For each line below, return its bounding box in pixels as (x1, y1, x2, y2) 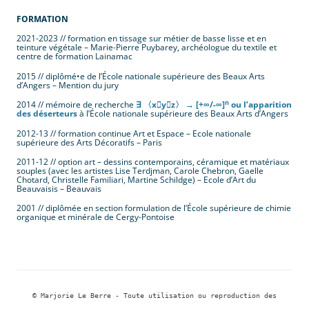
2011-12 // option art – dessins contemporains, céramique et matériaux (17, 155, 289, 168)
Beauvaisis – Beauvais (17, 182, 101, 195)
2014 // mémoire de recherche (17, 99, 136, 111)
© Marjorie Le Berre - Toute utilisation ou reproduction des (32, 292, 277, 300)
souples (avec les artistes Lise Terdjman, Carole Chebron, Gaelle (17, 164, 263, 177)
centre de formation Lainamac (17, 50, 132, 63)
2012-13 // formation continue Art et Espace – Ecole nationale (17, 127, 251, 139)
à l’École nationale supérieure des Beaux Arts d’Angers (77, 108, 288, 120)
